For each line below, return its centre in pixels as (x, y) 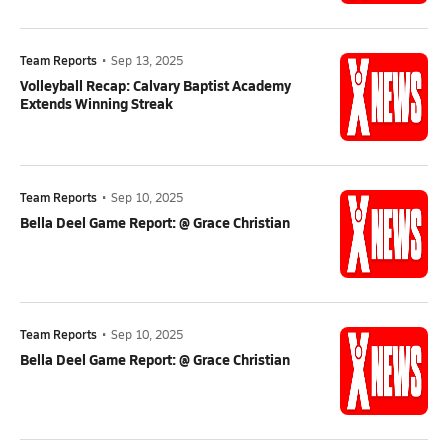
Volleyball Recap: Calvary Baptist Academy (155, 85)
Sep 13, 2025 (147, 60)
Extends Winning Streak (96, 103)
